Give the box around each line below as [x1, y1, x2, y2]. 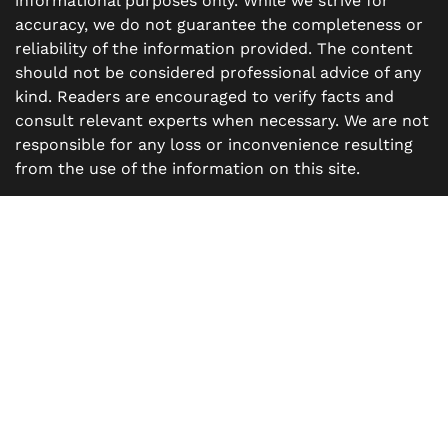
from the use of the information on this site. [15, 159, 360, 179]
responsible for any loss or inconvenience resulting [15, 135, 413, 155]
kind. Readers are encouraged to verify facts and [15, 87, 394, 107]
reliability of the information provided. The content [15, 39, 413, 59]
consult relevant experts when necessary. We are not [15, 111, 429, 131]
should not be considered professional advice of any [15, 63, 421, 83]
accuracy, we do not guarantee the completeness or [15, 15, 423, 35]
